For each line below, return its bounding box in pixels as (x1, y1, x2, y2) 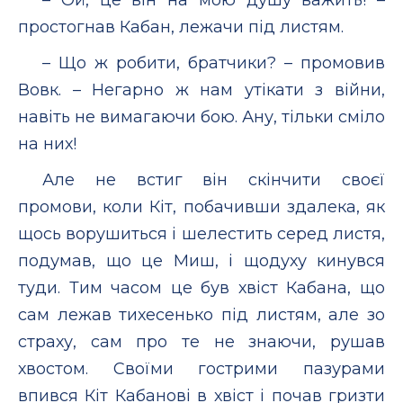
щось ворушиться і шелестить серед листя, (18, 223, 385, 244)
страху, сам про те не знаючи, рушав (18, 331, 385, 352)
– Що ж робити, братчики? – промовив (42, 52, 385, 73)
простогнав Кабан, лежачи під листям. (18, 16, 344, 37)
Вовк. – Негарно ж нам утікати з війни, (18, 79, 385, 100)
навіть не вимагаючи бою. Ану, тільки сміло (18, 106, 385, 127)
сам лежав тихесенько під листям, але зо (18, 304, 385, 325)
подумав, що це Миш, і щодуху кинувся (18, 250, 385, 271)
